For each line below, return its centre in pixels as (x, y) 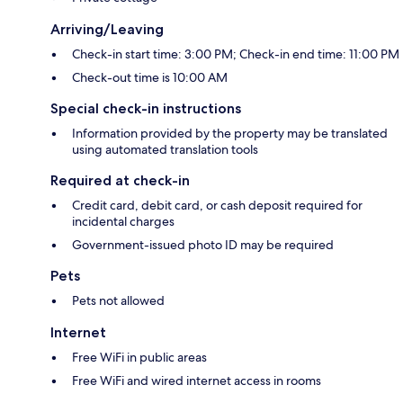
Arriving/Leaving (107, 30)
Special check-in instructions (146, 109)
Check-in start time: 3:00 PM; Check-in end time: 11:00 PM (236, 54)
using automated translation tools (165, 150)
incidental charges (123, 222)
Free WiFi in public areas (139, 358)
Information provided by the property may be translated (230, 134)
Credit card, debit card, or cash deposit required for (217, 206)
